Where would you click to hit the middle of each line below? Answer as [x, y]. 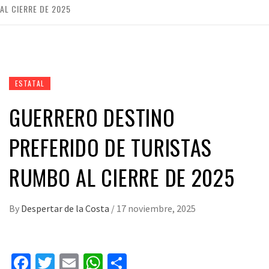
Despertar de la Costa [66, 208]
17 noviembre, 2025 [156, 208]
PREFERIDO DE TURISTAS [111, 147]
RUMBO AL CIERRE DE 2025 [122, 177]
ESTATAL [30, 83]
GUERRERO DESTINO [92, 116]
